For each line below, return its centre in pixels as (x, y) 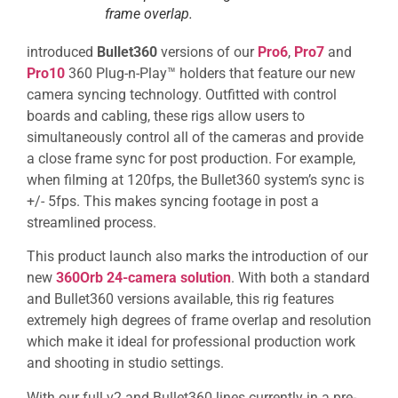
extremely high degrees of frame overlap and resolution (199, 321)
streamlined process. (92, 223)
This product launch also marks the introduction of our (197, 257)
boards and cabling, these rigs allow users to (166, 116)
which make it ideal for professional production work (191, 342)
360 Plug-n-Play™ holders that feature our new (210, 74)
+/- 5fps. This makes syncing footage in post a (173, 202)
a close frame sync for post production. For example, (191, 159)
